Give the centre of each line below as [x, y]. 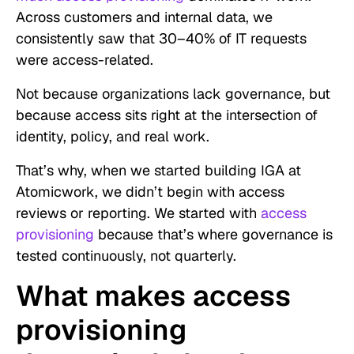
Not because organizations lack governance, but [173, 94]
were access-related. [85, 60]
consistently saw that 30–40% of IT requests [161, 39]
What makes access [153, 296]
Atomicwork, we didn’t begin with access [150, 192]
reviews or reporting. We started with [138, 213]
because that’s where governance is [213, 235]
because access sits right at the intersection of [167, 115]
